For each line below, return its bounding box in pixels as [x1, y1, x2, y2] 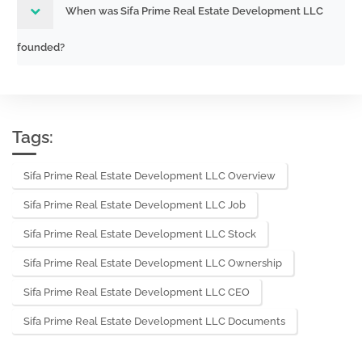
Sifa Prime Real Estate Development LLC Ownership [23, 257, 282, 269]
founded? [17, 41, 65, 53]
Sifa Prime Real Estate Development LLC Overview [23, 170, 276, 182]
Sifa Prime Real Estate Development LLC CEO [23, 286, 250, 298]
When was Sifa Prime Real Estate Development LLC [65, 5, 323, 17]
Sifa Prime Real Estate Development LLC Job [23, 199, 246, 211]
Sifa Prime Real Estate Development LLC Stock [23, 228, 256, 240]
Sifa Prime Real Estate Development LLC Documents [23, 315, 285, 327]
